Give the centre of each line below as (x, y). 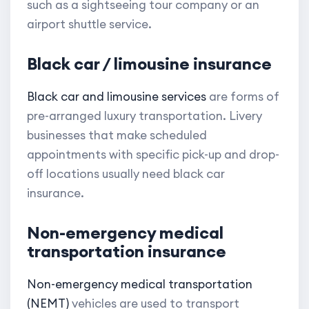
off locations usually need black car (126, 174)
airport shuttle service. (89, 24)
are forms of (243, 97)
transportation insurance (127, 251)
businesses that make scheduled (117, 136)
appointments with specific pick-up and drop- (153, 155)
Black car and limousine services (117, 97)
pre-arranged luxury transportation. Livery (144, 116)
